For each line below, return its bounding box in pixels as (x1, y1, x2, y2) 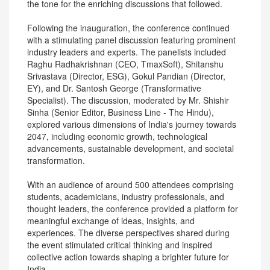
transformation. (27, 154, 85, 166)
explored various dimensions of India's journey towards (27, 118, 236, 130)
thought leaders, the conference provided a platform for (27, 202, 238, 215)
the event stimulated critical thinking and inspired (27, 239, 212, 251)
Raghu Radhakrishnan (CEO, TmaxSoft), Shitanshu (27, 58, 224, 70)
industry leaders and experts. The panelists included (27, 46, 226, 58)
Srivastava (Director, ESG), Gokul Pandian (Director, (27, 70, 225, 82)
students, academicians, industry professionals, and (27, 190, 224, 202)
